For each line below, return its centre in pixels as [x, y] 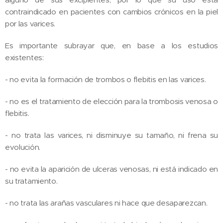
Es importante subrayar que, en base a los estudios [111, 45]
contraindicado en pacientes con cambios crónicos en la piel [111, 11]
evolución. [24, 147]
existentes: [25, 57]
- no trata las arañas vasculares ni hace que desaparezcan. [107, 203]
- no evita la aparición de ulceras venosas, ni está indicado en [111, 169]
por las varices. [31, 23]
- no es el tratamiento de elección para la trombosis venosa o [111, 101]
